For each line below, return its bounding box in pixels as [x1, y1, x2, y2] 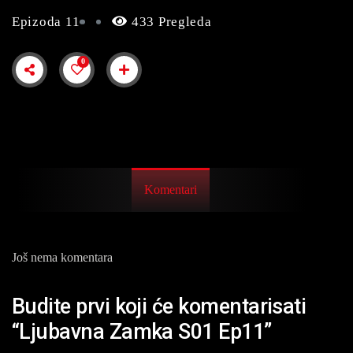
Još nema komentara [12, 250, 113, 264]
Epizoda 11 [12, 14, 80, 29]
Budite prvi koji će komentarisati [12, 294, 307, 320]
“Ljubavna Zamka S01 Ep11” [12, 319, 272, 345]
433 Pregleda [128, 14, 212, 29]
